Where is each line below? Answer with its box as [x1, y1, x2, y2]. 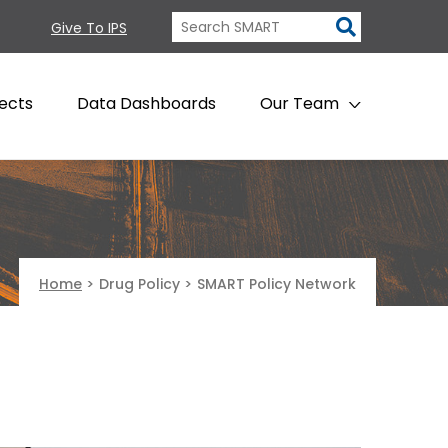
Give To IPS [51, 17, 127, 38]
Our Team [260, 92, 339, 115]
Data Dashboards [77, 92, 216, 115]
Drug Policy [99, 274, 184, 295]
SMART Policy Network [197, 274, 356, 295]
